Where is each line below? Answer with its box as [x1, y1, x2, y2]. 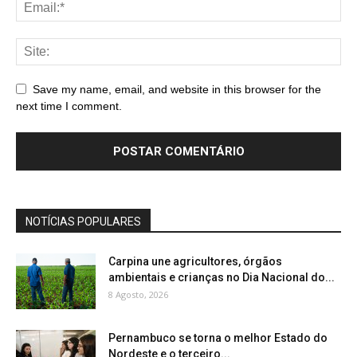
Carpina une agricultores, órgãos [108, 255, 282, 268]
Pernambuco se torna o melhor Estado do [108, 331, 328, 344]
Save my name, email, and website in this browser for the [33, 83, 321, 96]
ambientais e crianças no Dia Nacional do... [108, 271, 335, 284]
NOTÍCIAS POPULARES [25, 215, 141, 228]
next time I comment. [16, 100, 122, 112]
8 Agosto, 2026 [108, 288, 168, 300]
